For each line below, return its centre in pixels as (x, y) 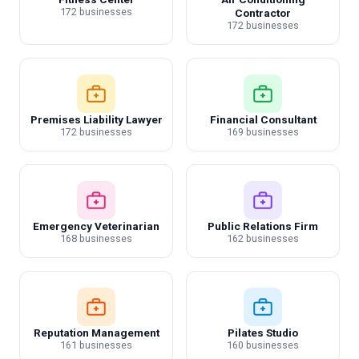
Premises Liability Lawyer (96, 119)
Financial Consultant (263, 119)
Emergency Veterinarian (96, 226)
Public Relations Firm (263, 226)
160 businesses (263, 345)
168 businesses (96, 238)
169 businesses (263, 132)
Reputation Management (96, 333)
